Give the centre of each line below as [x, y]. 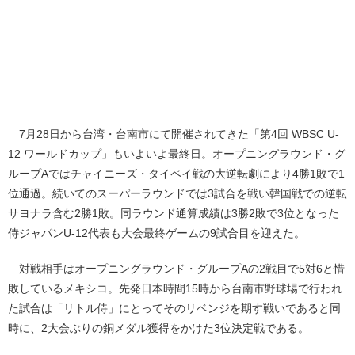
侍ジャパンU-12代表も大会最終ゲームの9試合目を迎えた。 [157, 233]
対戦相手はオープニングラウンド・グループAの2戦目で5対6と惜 [176, 268]
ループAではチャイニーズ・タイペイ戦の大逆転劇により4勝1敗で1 [176, 173]
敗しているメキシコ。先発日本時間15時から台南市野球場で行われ [175, 288]
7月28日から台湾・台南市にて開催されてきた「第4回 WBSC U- [174, 134]
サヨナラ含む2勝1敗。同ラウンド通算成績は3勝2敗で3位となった [174, 213]
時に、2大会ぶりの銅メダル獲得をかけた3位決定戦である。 [158, 328]
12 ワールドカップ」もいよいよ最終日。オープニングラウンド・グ [177, 153]
